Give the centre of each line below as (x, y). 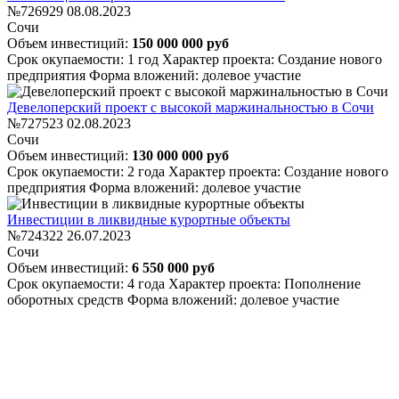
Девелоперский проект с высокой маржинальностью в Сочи (191, 107)
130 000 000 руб (180, 155)
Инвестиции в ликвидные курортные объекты (149, 219)
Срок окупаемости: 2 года (88, 171)
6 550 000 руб (173, 267)
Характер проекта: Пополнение (265, 283)
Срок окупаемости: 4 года (88, 283)
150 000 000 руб (180, 43)
